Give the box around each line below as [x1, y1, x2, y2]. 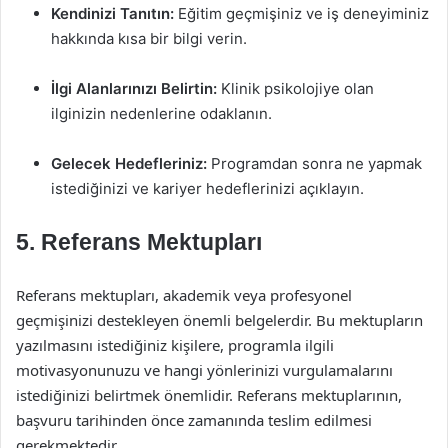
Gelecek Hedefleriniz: [51, 154, 207, 173]
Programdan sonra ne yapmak [207, 154, 422, 173]
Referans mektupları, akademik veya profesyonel [16, 285, 352, 305]
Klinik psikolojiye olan [217, 79, 374, 98]
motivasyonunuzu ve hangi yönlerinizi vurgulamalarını [16, 360, 393, 380]
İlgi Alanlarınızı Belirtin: [51, 79, 217, 98]
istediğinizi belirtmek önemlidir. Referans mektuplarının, [16, 385, 402, 405]
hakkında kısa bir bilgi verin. [51, 29, 247, 48]
